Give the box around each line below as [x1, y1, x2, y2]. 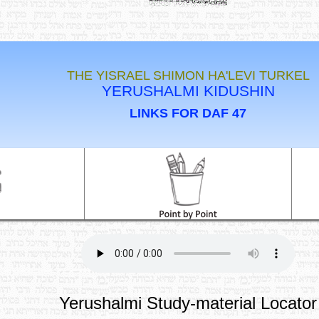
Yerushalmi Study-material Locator [59, 293, 317, 313]
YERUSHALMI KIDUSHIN [101, 83, 275, 100]
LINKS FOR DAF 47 [130, 106, 246, 121]
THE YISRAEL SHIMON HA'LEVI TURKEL [66, 68, 310, 83]
